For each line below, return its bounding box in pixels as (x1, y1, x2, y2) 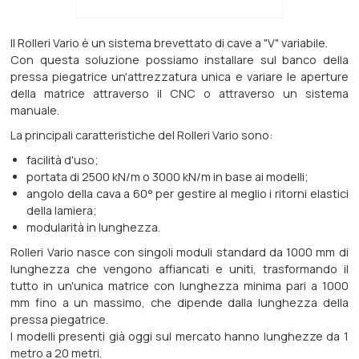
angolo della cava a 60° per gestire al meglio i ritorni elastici (26, 186, 349, 202)
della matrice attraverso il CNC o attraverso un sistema (10, 86, 349, 102)
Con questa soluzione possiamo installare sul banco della (10, 52, 349, 68)
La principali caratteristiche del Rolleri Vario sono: (10, 127, 273, 143)
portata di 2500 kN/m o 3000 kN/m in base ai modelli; (26, 169, 309, 185)
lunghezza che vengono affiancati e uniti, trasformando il (10, 261, 349, 277)
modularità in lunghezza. (26, 220, 161, 236)
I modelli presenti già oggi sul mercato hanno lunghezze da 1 (10, 329, 349, 345)
